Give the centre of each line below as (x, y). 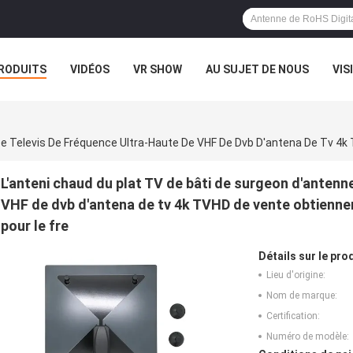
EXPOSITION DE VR (106, 105)
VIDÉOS (90, 69)
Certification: (293, 316)
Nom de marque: (302, 295)
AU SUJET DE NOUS (257, 69)
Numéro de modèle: (308, 336)
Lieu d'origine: (296, 275)
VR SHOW (158, 69)
